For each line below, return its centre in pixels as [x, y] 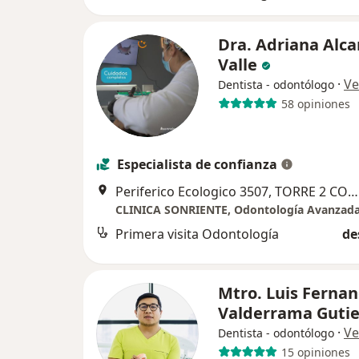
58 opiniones [315, 103]
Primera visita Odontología [197, 234]
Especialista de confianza [197, 165]
